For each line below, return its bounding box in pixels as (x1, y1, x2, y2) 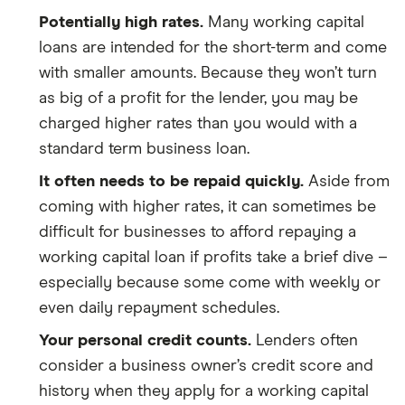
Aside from (304, 174, 390, 190)
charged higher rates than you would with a (39, 116, 357, 132)
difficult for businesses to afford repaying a (39, 224, 356, 240)
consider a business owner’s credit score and (39, 358, 373, 374)
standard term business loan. (39, 141, 250, 157)
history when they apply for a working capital (39, 383, 369, 400)
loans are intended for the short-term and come (39, 40, 387, 56)
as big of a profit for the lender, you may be (39, 90, 358, 107)
